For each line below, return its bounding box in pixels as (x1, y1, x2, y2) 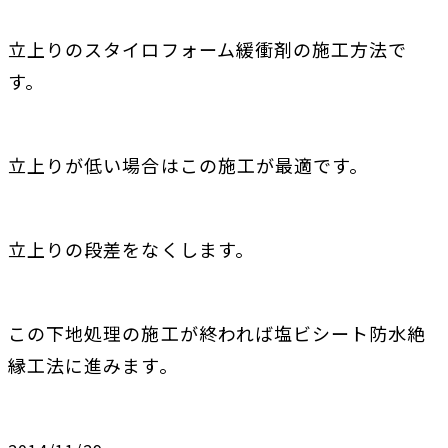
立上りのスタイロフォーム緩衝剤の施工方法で (8, 36, 408, 62)
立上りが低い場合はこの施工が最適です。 (8, 152, 369, 178)
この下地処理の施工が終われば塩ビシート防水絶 (8, 320, 427, 346)
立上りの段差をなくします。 (8, 236, 254, 262)
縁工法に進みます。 (8, 352, 178, 378)
